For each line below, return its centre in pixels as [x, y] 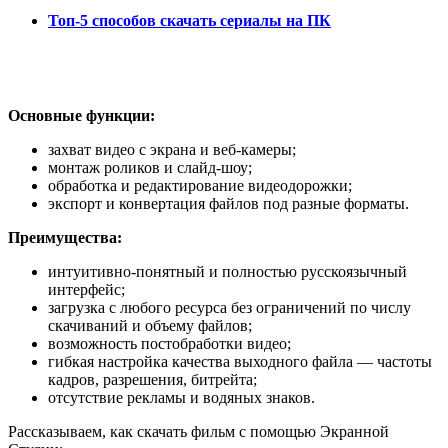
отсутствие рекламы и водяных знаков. [181, 397]
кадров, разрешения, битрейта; [152, 379]
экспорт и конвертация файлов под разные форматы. [228, 203]
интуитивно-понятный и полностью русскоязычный [227, 271]
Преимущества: [65, 237]
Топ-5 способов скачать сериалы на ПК [189, 20]
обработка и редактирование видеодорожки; [200, 185]
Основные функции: [81, 115]
